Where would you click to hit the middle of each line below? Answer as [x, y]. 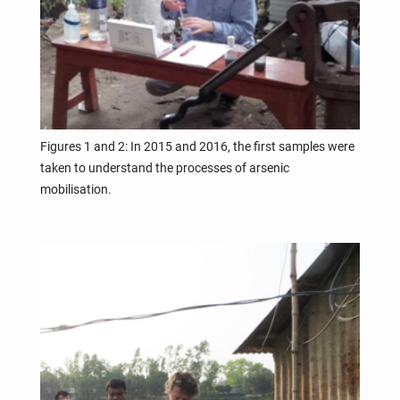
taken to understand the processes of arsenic [164, 168]
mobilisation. [75, 190]
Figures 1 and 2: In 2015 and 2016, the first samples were [197, 147]
